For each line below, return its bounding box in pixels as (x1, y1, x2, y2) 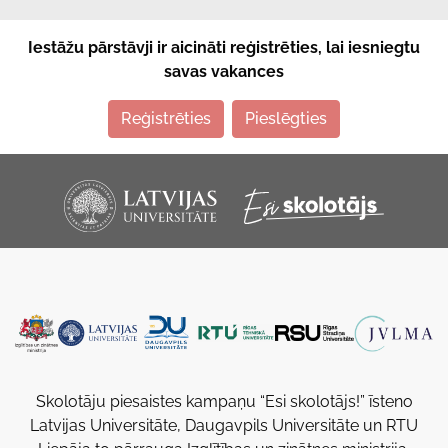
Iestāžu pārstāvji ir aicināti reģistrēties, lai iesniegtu (28, 38, 420, 58)
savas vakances (164, 62, 284, 82)
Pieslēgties (245, 109, 327, 129)
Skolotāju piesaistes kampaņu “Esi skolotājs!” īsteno (35, 392, 413, 412)
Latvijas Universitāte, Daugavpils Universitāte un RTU (30, 416, 418, 436)
